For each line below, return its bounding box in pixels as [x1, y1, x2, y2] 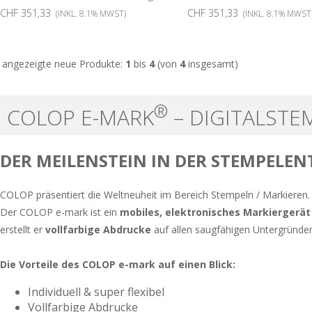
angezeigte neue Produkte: [2, 57, 125, 71]
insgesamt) [185, 57, 238, 71]
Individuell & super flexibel [28, 283, 164, 299]
